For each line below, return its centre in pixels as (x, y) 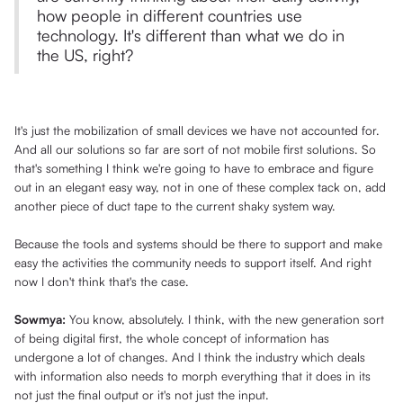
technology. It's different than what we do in (191, 36)
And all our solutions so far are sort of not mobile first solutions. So (195, 149)
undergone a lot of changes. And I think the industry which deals (190, 357)
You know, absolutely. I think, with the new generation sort (227, 319)
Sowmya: (42, 319)
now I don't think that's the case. (102, 282)
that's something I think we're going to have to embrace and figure (194, 168)
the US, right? (85, 55)
